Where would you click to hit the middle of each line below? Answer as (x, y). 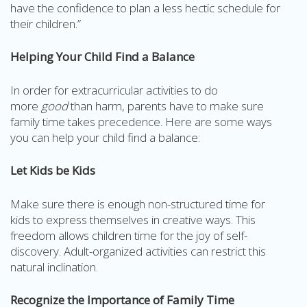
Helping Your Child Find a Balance (102, 57)
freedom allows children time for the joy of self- (129, 235)
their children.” (46, 23)
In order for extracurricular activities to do (114, 90)
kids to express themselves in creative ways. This (133, 219)
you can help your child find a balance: (105, 137)
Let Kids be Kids (53, 170)
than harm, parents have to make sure (166, 106)
